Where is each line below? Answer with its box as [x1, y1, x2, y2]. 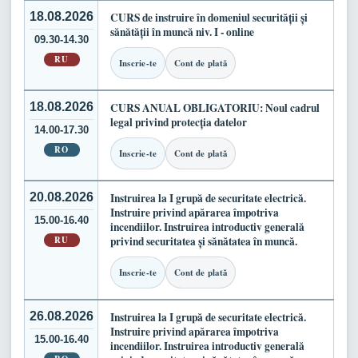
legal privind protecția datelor [110, 114, 247, 131]
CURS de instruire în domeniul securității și [110, 10, 308, 26]
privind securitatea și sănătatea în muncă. [110, 233, 297, 250]
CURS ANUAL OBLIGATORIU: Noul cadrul [110, 100, 320, 117]
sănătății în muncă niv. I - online [110, 24, 254, 41]
